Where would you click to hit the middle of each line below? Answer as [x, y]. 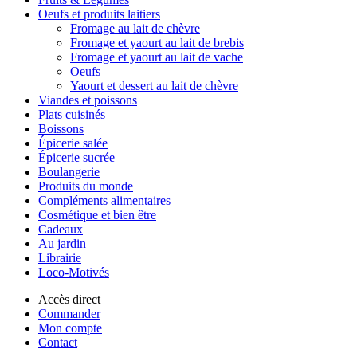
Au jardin [62, 243]
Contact [58, 342]
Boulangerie [69, 172]
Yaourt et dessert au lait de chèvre [154, 86]
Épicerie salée [73, 143]
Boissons [61, 129]
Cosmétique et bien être [97, 215]
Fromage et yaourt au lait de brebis [157, 43]
